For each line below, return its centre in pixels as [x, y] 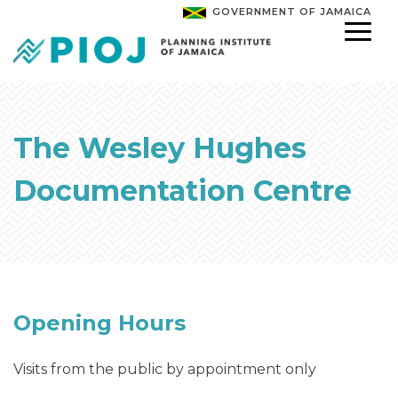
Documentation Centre [183, 191]
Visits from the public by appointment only [165, 370]
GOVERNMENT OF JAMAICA [292, 12]
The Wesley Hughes [160, 148]
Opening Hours [100, 323]
